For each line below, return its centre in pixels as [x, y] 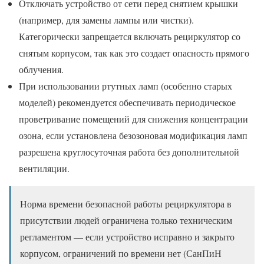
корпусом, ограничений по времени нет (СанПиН [121, 253]
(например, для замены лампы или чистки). [106, 20]
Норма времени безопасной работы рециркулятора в [126, 204]
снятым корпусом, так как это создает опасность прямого [134, 53]
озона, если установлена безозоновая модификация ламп [133, 136]
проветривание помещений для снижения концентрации [133, 119]
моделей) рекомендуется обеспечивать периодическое [127, 103]
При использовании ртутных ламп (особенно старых [126, 86]
